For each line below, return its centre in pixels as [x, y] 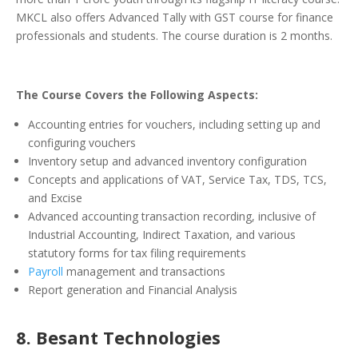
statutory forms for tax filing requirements [137, 253]
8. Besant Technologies [118, 338]
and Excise [55, 198]
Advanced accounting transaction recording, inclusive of [172, 217]
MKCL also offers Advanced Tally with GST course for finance [175, 18]
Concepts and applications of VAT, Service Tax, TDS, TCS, [177, 180]
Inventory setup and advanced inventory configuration [167, 161]
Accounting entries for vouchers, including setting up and [174, 125]
